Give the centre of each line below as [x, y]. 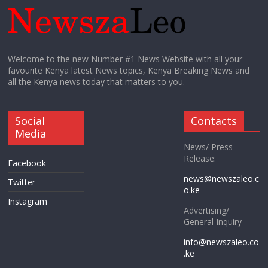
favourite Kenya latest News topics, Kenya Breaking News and [129, 70]
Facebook [27, 163]
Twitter [22, 182]
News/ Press [208, 147]
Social [30, 121]
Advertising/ [206, 210]
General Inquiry [212, 221]
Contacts [214, 121]
